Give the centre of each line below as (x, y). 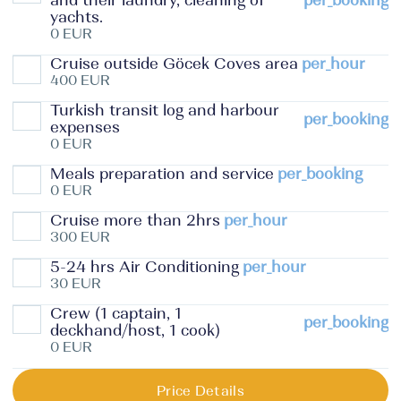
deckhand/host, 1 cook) (135, 331)
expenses (85, 128)
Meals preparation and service (162, 174)
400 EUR (80, 80)
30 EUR (76, 283)
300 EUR (80, 237)
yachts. (77, 17)
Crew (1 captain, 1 (116, 314)
